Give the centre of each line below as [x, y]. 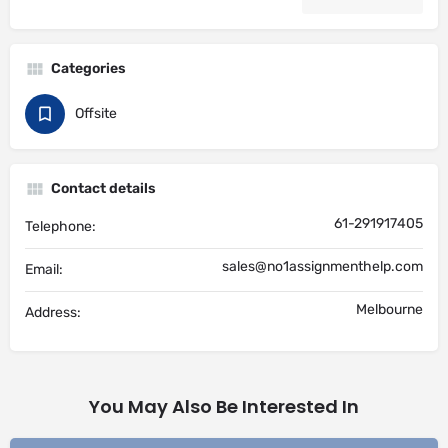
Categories [88, 68]
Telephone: [60, 226]
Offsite [96, 113]
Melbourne [389, 309]
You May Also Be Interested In [224, 406]
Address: [53, 312]
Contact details [103, 188]
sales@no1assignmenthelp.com [322, 266]
